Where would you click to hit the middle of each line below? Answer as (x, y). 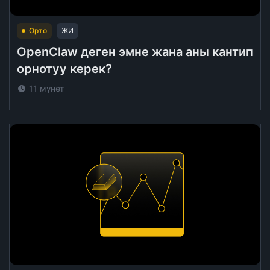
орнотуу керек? (64, 69)
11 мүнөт (46, 88)
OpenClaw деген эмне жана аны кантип (135, 52)
